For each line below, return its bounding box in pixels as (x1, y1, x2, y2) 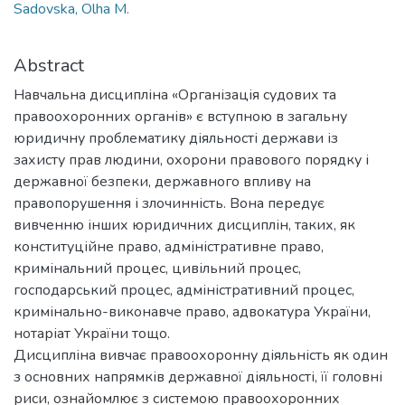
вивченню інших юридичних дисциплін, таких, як (14, 214, 355, 235)
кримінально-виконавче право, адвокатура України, (14, 301, 371, 322)
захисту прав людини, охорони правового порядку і (14, 149, 369, 170)
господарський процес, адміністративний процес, (14, 279, 354, 300)
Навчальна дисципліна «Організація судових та (14, 84, 336, 105)
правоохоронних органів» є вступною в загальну (14, 106, 347, 127)
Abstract (14, 52, 84, 78)
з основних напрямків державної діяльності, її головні (14, 366, 382, 387)
